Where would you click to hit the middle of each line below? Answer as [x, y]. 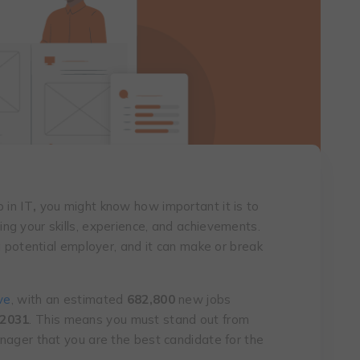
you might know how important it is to [148, 206]
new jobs [203, 299]
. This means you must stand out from [139, 319]
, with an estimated [69, 299]
